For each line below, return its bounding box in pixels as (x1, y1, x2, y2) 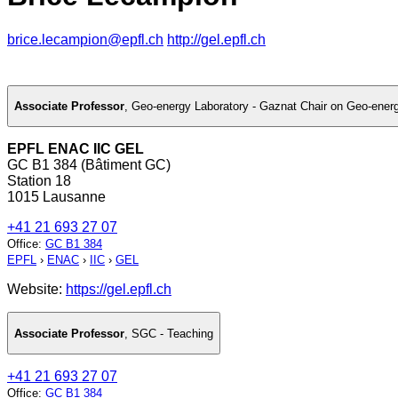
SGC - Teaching (131, 326, 213, 340)
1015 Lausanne (7, 189, 106, 205)
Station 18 (7, 173, 71, 189)
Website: (7, 282, 66, 298)
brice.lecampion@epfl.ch (7, 31, 163, 47)
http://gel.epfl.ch (167, 31, 266, 47)
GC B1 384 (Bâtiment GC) (7, 157, 171, 173)
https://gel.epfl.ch (66, 282, 171, 298)
